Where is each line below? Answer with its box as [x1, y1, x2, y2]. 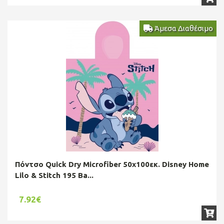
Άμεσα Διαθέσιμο [152, 23, 213, 32]
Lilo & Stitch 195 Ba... [15, 170, 93, 179]
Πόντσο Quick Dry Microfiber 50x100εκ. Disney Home [15, 159, 209, 168]
